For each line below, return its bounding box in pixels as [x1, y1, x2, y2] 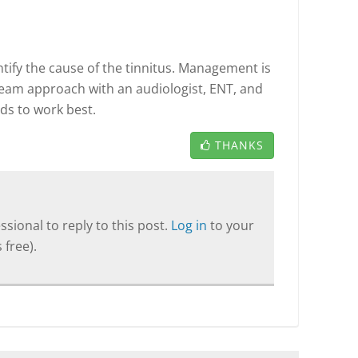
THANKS [215, 137, 264, 153]
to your [210, 217, 254, 234]
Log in [171, 217, 210, 234]
